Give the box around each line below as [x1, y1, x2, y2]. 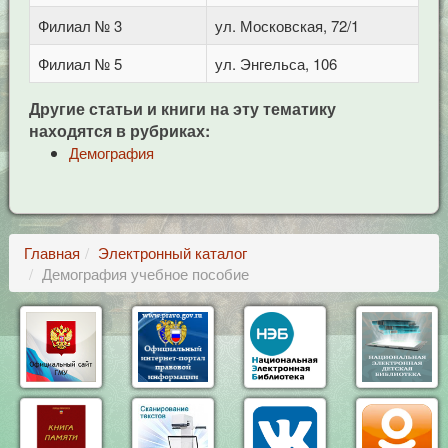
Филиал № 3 [37, 15, 122, 36]
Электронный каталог [97, 242, 247, 263]
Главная [23, 242, 80, 263]
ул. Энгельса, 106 [214, 53, 337, 74]
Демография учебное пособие [41, 263, 249, 284]
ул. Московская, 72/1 [214, 15, 359, 36]
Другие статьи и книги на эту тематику [28, 97, 336, 120]
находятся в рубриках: [28, 119, 210, 142]
